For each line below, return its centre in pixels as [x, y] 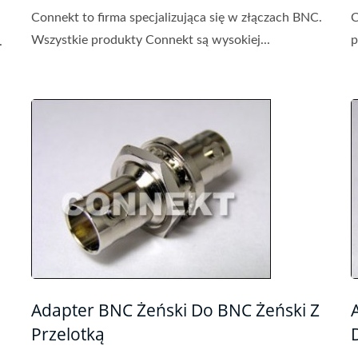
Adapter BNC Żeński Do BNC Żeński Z [175, 310]
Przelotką [68, 334]
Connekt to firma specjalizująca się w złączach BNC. [177, 18]
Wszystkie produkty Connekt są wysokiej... [151, 40]
